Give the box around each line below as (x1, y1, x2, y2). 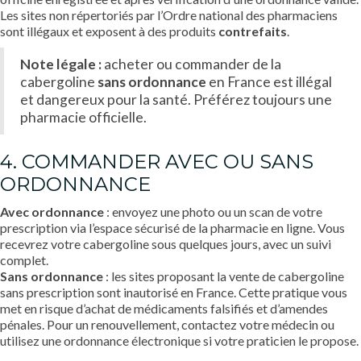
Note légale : (20, 55, 102, 73)
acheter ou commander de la (102, 55, 281, 73)
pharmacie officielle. (20, 108, 147, 126)
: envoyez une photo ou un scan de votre (104, 203, 322, 219)
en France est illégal (206, 73, 332, 90)
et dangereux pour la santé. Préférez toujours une (20, 90, 332, 108)
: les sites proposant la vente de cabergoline (103, 268, 344, 284)
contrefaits (218, 23, 287, 39)
